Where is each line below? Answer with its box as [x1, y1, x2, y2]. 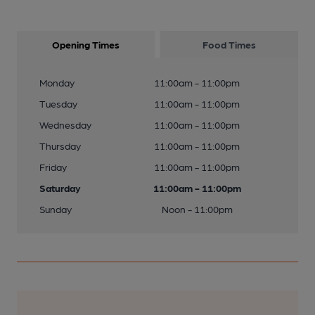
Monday [39, 77, 75, 88]
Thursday [39, 140, 81, 151]
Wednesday [39, 119, 91, 130]
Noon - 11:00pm [161, 203, 233, 214]
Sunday [39, 203, 72, 214]
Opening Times [52, 39, 120, 50]
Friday [39, 161, 67, 172]
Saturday [39, 182, 81, 193]
